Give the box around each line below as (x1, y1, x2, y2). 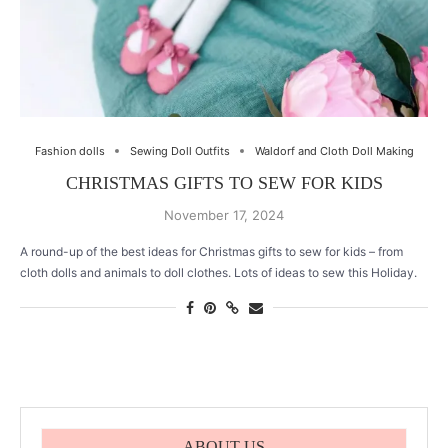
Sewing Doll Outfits (129, 143, 230, 158)
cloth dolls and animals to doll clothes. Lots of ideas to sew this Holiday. (20, 264, 417, 280)
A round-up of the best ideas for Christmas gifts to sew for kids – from (20, 243, 403, 259)
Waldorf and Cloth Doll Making (254, 143, 414, 158)
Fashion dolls (34, 143, 105, 158)
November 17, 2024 (164, 206, 284, 223)
